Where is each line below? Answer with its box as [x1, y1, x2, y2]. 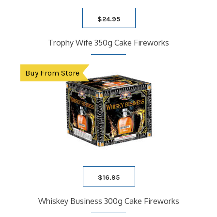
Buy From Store [25, 68, 79, 78]
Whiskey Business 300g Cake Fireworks [38, 196, 179, 206]
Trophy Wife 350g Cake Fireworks [48, 37, 169, 48]
